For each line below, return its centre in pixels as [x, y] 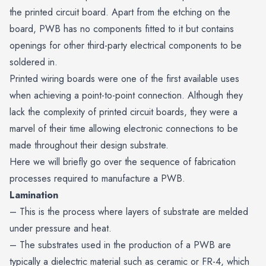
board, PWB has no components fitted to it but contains [122, 29]
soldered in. [34, 62]
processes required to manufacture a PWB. [97, 179]
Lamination [34, 195]
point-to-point [108, 96]
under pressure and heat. [61, 229]
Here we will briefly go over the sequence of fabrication [123, 162]
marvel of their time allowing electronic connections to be [124, 129]
